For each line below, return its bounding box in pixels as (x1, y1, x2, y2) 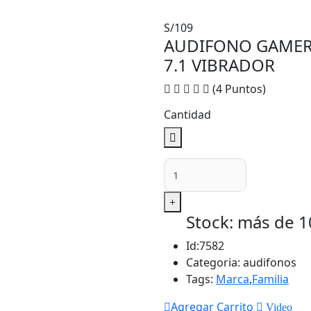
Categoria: (186, 255, 243, 270)
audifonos (243, 255, 296, 270)
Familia (252, 271, 289, 287)
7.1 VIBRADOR (164, 53, 275, 76)
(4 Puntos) (212, 81, 266, 96)
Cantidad (164, 107, 211, 122)
